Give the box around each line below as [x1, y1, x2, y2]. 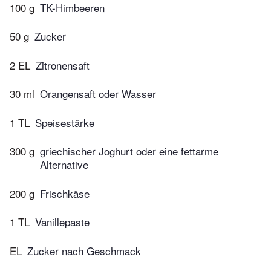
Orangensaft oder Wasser [40, 86, 156, 102]
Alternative [40, 157, 88, 172]
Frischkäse [40, 185, 90, 201]
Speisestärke [35, 114, 94, 130]
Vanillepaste [35, 214, 90, 230]
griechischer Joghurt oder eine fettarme [40, 143, 218, 159]
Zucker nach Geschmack [27, 243, 141, 258]
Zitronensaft [36, 57, 90, 73]
